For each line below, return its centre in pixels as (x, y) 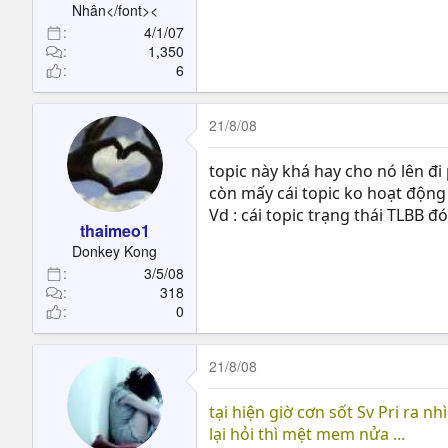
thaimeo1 (114, 230)
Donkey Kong (114, 251)
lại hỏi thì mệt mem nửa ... (307, 434)
